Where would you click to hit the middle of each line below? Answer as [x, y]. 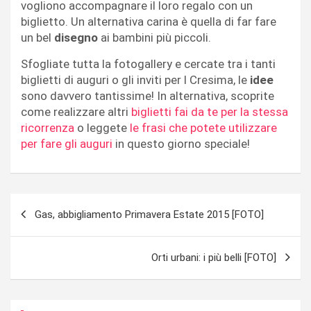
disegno [76, 37]
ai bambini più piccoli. [154, 37]
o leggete [102, 127]
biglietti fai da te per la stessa [210, 111]
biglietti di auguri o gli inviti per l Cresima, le [135, 79]
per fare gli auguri [67, 143]
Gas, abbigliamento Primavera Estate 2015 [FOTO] [149, 214]
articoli [37, 226]
